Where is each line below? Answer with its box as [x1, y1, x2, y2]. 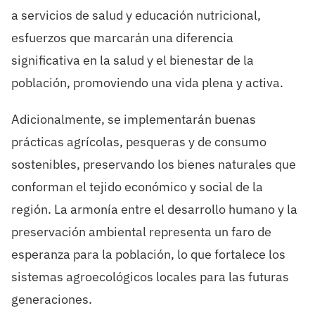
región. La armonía [11, 201, 121, 218]
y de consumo [188, 134, 266, 150]
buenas [214, 111, 256, 128]
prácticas [11, 134, 64, 150]
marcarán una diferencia [93, 30, 233, 46]
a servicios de [11, 7, 92, 24]
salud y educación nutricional [91, 7, 257, 24]
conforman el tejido [11, 179, 122, 195]
